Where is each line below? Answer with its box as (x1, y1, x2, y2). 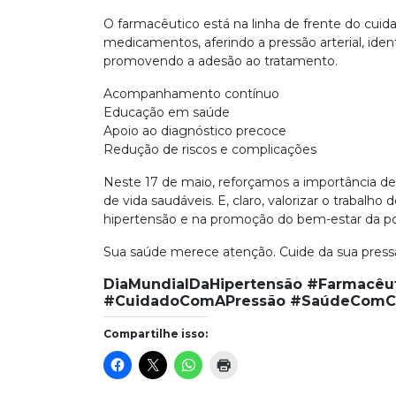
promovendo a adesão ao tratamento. (103, 53, 338, 69)
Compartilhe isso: (103, 327, 208, 340)
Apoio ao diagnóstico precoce (103, 123, 286, 139)
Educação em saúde (103, 104, 230, 120)
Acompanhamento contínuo (103, 86, 279, 102)
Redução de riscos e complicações (103, 141, 316, 157)
